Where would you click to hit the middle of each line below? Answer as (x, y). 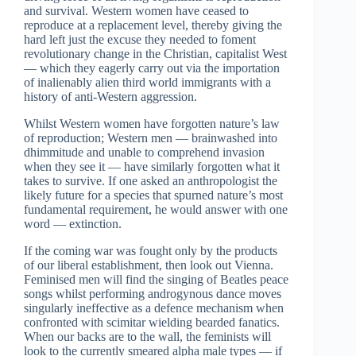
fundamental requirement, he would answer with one (156, 210)
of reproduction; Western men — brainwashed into (151, 138)
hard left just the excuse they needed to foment (140, 40)
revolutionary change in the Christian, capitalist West (155, 54)
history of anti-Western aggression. (110, 97)
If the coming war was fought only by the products (151, 251)
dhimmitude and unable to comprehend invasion (144, 153)
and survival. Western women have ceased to (136, 11)
